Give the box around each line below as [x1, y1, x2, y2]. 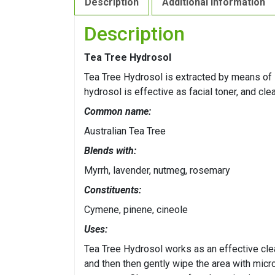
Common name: [84, 106, 151, 118]
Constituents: [84, 184, 141, 196]
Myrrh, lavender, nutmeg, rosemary [84, 165, 230, 177]
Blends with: [84, 145, 136, 157]
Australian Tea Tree [84, 125, 166, 137]
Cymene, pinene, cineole [84, 204, 188, 216]
